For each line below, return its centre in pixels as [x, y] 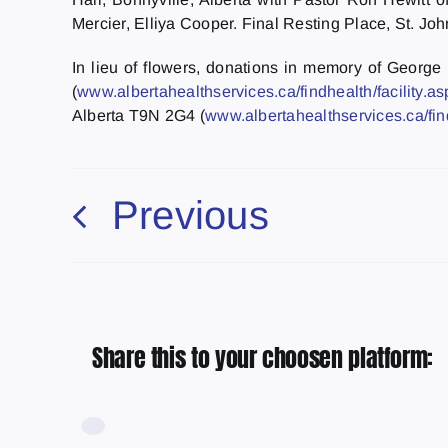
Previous [190, 214]
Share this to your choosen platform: [262, 357]
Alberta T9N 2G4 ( [138, 115]
